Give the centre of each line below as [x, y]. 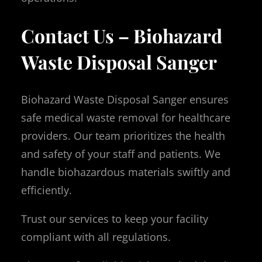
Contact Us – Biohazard [122, 36]
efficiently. [46, 190]
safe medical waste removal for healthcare [126, 117]
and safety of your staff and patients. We [121, 154]
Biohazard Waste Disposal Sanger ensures [125, 99]
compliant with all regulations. [96, 237]
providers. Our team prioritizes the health [123, 135]
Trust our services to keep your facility [115, 218]
